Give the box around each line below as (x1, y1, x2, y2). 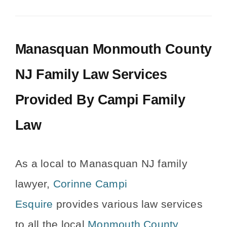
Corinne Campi (53, 177, 128, 190)
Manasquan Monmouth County (15, 41, 212, 57)
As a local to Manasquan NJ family (15, 157, 187, 170)
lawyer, (15, 177, 53, 190)
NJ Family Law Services (15, 66, 167, 82)
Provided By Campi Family (15, 92, 185, 107)
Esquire (15, 198, 53, 210)
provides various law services (53, 198, 203, 210)
